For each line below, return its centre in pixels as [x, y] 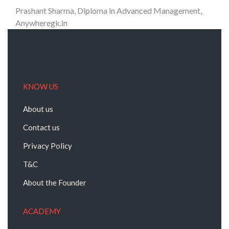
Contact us [41, 127]
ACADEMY [42, 211]
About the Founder [55, 182]
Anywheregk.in [41, 23]
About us [38, 109]
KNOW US [41, 86]
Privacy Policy [48, 146]
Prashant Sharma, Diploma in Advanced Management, [109, 10]
